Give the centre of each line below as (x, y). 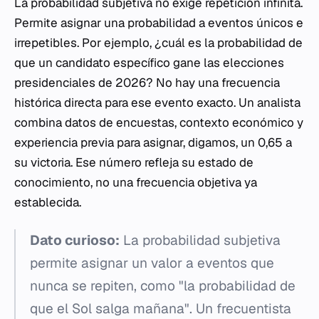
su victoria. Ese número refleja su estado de (134, 162)
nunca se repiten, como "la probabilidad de (163, 286)
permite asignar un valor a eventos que (152, 263)
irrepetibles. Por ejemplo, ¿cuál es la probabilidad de (158, 43)
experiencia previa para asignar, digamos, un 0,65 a (153, 142)
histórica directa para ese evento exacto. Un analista (157, 103)
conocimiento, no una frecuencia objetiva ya (136, 182)
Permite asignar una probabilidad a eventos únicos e (159, 23)
